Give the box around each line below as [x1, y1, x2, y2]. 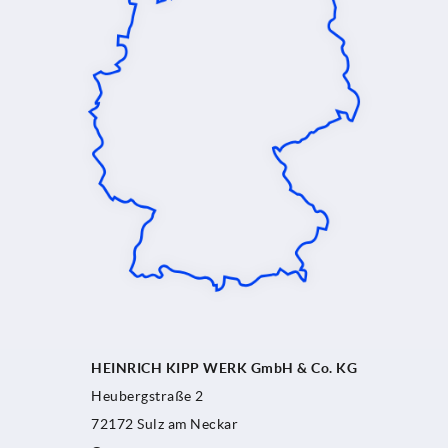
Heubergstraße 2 [91, 388, 204, 405]
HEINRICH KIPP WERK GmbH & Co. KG [91, 360, 357, 377]
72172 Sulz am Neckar [91, 416, 238, 433]
